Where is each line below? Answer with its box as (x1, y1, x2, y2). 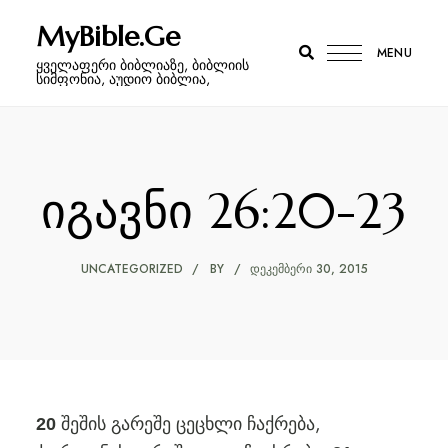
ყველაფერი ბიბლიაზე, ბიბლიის (35, 55, 249, 75)
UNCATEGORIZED (80, 260, 183, 278)
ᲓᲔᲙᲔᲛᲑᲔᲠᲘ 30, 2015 (249, 260, 368, 278)
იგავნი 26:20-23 (41, 181, 407, 241)
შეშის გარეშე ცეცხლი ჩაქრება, (60, 411, 321, 437)
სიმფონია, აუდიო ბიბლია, (35, 69, 210, 89)
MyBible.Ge (35, 19, 180, 54)
